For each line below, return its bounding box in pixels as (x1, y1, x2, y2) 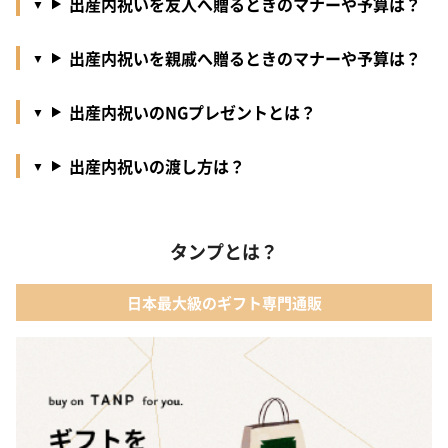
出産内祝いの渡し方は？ (68, 154, 245, 179)
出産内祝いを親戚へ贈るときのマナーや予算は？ (68, 46, 421, 71)
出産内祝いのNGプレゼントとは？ (68, 100, 316, 125)
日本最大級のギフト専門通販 (126, 291, 322, 313)
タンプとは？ (170, 238, 278, 265)
